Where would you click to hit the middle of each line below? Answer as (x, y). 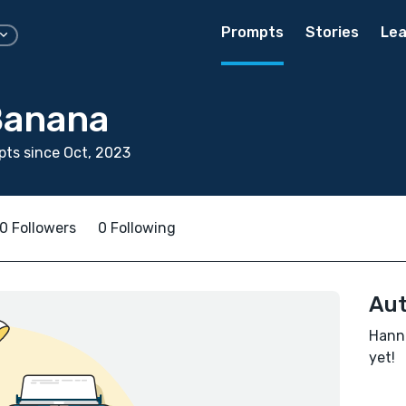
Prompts (252, 32)
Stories (332, 32)
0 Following (137, 228)
